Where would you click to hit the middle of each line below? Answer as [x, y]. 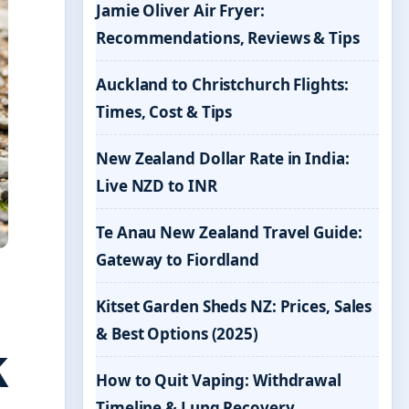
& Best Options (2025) [177, 334]
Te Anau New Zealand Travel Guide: [229, 232]
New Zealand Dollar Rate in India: [223, 158]
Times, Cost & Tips [164, 112]
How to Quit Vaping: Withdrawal [219, 380]
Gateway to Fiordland [178, 260]
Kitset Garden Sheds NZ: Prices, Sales [234, 306]
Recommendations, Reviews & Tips [228, 38]
